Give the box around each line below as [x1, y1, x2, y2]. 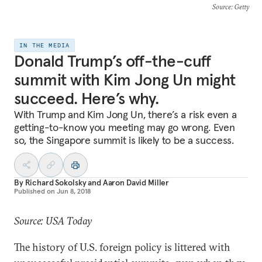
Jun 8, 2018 [57, 187, 91, 195]
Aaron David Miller [102, 177, 170, 188]
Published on [14, 187, 55, 195]
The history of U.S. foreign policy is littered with [14, 240, 230, 254]
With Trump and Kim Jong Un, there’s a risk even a [14, 108, 237, 121]
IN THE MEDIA [19, 42, 70, 49]
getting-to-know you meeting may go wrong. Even [14, 120, 235, 134]
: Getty [230, 2, 249, 11]
